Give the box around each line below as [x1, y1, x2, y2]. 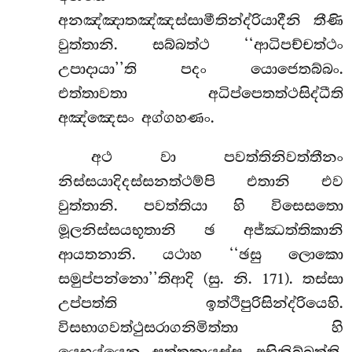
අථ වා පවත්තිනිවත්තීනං [90, 148, 343, 166]
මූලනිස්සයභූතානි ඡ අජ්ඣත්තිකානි [57, 221, 343, 239]
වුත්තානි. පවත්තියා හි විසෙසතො [57, 196, 343, 214]
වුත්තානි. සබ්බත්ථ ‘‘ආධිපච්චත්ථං [57, 35, 343, 53]
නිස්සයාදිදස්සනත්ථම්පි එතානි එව [57, 172, 343, 190]
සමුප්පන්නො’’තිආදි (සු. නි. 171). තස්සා [57, 269, 343, 288]
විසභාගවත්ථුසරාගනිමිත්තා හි [57, 318, 343, 336]
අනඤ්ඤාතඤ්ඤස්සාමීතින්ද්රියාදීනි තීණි [57, 11, 343, 29]
